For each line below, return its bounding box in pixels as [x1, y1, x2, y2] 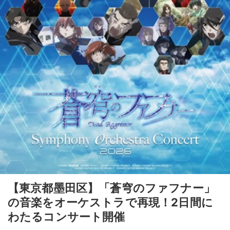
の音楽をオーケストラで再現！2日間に [8, 195, 213, 209]
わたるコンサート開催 [8, 209, 125, 223]
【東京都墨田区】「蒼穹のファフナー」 [8, 181, 215, 195]
